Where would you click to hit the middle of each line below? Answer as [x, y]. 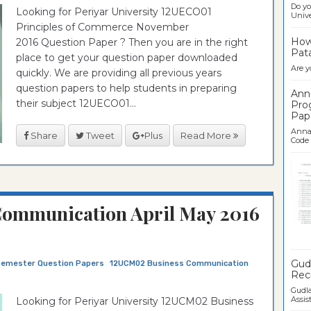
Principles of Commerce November [102, 27]
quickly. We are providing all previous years [119, 73]
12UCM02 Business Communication [179, 263]
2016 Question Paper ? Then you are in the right [132, 42]
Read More [207, 135]
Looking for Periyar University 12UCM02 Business [135, 301]
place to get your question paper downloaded [127, 58]
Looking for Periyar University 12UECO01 [114, 12]
